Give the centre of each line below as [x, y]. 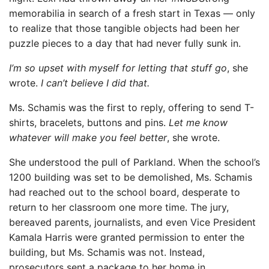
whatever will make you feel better [88, 138]
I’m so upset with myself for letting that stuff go [118, 68]
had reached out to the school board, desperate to [125, 192]
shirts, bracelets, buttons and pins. [89, 123]
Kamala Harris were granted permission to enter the [127, 237]
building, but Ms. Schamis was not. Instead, [107, 252]
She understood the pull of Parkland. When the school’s [134, 162]
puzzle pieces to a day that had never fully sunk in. [125, 44]
